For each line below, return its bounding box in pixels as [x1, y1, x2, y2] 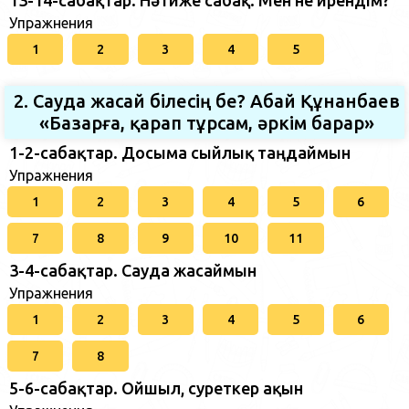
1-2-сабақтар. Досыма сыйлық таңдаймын [9, 143, 351, 162]
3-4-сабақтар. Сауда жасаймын [9, 261, 257, 279]
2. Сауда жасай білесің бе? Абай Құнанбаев [14, 90, 400, 111]
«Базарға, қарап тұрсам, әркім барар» [39, 112, 374, 133]
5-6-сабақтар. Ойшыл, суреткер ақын [9, 379, 303, 397]
